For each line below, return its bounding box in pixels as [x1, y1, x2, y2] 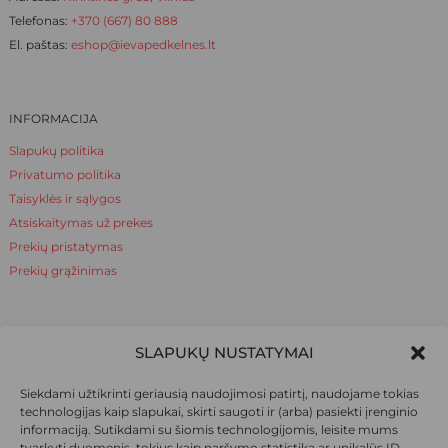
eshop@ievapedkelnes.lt [70, 37, 216, 53]
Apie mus [8, 369, 66, 385]
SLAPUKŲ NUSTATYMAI [134, 343, 314, 362]
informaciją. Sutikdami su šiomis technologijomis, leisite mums [20, 422, 398, 437]
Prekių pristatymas [8, 239, 123, 255]
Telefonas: [8, 13, 71, 29]
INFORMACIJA [8, 111, 98, 127]
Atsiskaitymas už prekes [8, 215, 153, 231]
